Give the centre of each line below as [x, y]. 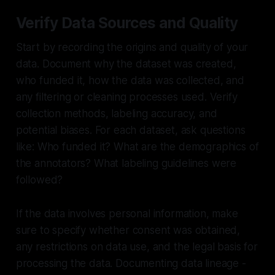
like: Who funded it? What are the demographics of [137, 146]
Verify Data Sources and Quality [127, 22]
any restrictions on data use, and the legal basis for [137, 246]
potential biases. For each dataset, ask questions [130, 130]
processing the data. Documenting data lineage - [131, 263]
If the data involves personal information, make [127, 213]
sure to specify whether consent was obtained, [128, 230]
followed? [39, 180]
